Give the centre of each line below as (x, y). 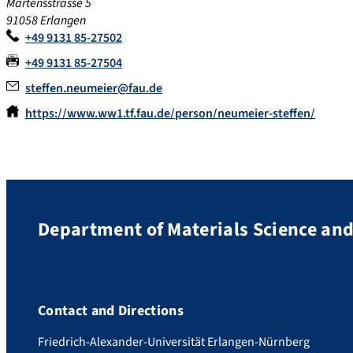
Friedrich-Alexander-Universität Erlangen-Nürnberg (174, 342)
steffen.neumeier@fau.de (94, 88)
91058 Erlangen (46, 20)
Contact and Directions (111, 311)
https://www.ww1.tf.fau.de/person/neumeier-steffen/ (170, 113)
